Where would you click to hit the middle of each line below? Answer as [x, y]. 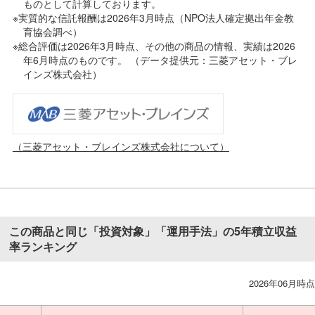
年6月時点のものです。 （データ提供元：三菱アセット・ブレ [160, 59]
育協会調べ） [52, 31]
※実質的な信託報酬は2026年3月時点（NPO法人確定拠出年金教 [153, 17]
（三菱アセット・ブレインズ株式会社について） [121, 146]
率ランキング [43, 246]
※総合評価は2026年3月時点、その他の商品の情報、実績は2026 [154, 45]
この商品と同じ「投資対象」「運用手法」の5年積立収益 [153, 231]
